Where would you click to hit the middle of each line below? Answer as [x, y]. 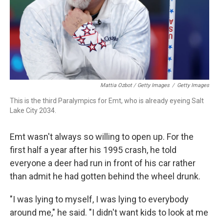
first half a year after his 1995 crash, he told [93, 150]
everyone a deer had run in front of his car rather [103, 163]
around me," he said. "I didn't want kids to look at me [109, 212]
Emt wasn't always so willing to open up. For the [102, 137]
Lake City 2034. [33, 110]
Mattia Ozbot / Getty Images [135, 85]
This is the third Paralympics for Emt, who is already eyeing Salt [107, 101]
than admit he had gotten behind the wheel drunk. [105, 176]
